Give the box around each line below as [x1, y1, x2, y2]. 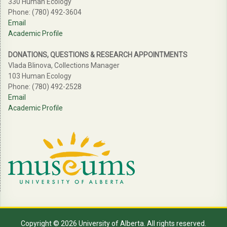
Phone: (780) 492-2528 [8, 83, 82, 91]
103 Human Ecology [8, 72, 71, 80]
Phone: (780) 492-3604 [8, 8, 82, 16]
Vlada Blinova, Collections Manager [8, 61, 120, 69]
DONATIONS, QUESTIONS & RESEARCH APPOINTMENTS [8, 51, 187, 59]
